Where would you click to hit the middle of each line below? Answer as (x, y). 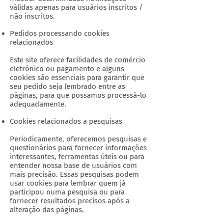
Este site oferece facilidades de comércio (78, 60)
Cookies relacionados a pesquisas (66, 121)
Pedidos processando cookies (60, 33)
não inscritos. (32, 16)
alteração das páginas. (47, 210)
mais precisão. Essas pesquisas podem (74, 174)
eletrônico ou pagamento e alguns (67, 69)
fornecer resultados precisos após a (70, 201)
